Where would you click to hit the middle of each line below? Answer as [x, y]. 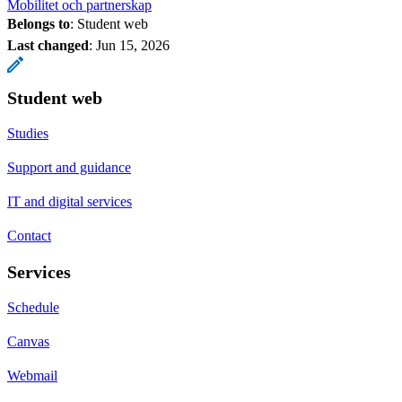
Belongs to [39, 23]
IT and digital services [70, 201]
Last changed [48, 45]
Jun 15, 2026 [133, 45]
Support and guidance [69, 167]
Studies [28, 133]
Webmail [32, 375]
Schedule [33, 307]
